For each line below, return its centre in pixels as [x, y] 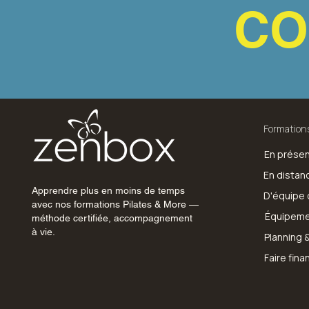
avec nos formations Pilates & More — [115, 204]
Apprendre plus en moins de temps [108, 190]
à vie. [43, 232]
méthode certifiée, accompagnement [112, 218]
